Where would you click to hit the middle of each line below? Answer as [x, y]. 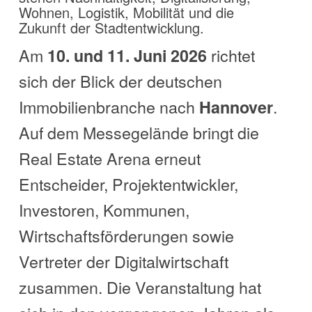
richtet [231, 55]
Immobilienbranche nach [109, 107]
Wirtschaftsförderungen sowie [126, 236]
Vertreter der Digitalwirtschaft [123, 262]
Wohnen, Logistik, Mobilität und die [126, 13]
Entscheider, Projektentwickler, [128, 184]
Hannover [236, 107]
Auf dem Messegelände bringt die [139, 133]
